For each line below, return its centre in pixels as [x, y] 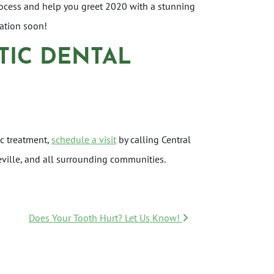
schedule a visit [84, 139]
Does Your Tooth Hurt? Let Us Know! [106, 218]
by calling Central [154, 139]
